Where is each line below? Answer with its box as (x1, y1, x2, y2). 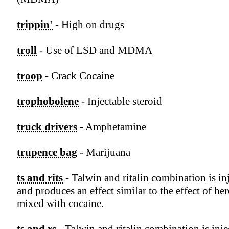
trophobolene (17, 95, 79, 108)
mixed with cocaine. (17, 197, 104, 210)
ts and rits (17, 172, 63, 185)
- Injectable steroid (79, 95, 162, 108)
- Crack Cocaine (42, 70, 114, 82)
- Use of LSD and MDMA (37, 44, 152, 57)
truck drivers (17, 121, 77, 133)
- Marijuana (77, 146, 130, 159)
